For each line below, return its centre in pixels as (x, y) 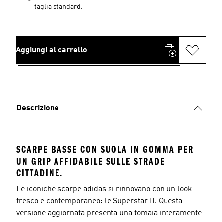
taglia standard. (58, 7)
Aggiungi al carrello (52, 50)
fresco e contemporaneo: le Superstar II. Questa (99, 201)
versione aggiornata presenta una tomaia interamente (109, 213)
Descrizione (38, 108)
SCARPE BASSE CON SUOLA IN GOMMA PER (105, 149)
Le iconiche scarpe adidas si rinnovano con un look (104, 189)
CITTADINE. (40, 173)
